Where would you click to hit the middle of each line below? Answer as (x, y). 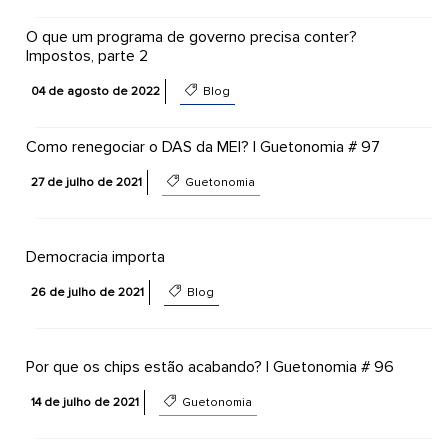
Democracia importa (95, 257)
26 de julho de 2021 (87, 292)
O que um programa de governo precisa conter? (191, 37)
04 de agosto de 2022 (95, 91)
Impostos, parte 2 (86, 56)
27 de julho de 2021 (86, 182)
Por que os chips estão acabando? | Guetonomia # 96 (209, 367)
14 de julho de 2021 (84, 402)
